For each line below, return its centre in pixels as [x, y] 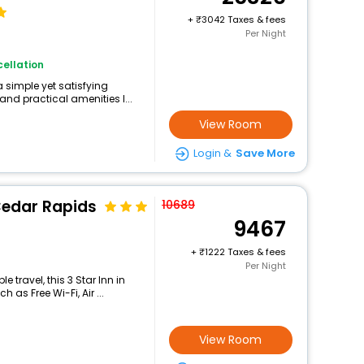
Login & [212, 153]
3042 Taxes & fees [243, 19]
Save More [265, 153]
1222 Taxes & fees [245, 252]
